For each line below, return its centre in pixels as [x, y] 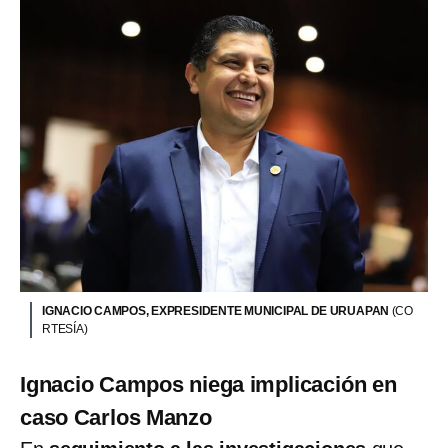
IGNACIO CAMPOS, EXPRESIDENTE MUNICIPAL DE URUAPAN [217, 310]
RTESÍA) [65, 328]
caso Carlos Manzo [116, 417]
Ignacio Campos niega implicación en [208, 384]
